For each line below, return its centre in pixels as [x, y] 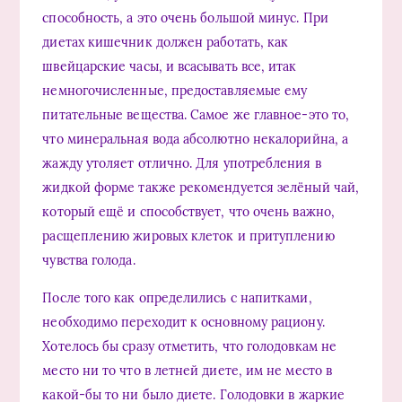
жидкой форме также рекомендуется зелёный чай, [201, 187]
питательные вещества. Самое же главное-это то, [196, 114]
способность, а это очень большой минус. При [185, 17]
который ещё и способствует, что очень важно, [188, 211]
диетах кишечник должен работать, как [166, 42]
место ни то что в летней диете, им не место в [188, 370]
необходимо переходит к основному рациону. [184, 322]
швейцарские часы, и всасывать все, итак [170, 66]
